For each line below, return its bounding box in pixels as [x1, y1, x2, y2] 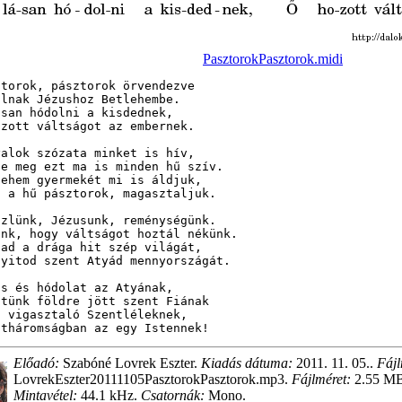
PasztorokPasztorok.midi [203, 51, 343, 66]
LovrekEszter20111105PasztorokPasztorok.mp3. [13, 371, 292, 387]
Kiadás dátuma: [201, 355, 293, 371]
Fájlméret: [292, 371, 351, 387]
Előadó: [13, 355, 59, 371]
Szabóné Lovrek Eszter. [59, 355, 201, 371]
